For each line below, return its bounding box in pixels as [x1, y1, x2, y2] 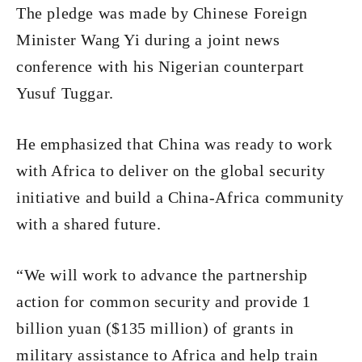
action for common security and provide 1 [16, 293, 312, 310]
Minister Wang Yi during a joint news [16, 31, 280, 48]
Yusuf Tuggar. [16, 84, 114, 102]
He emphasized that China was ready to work [16, 135, 333, 153]
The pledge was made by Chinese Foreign [16, 4, 308, 22]
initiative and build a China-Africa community [16, 188, 345, 206]
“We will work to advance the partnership [16, 266, 309, 284]
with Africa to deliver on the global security [16, 162, 326, 179]
